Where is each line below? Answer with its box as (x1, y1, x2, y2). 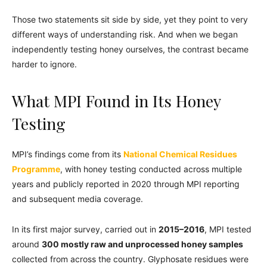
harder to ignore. (12, 58, 77, 69)
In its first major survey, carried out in (12, 223, 159, 234)
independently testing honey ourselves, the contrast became (12, 44, 249, 54)
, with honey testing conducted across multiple (60, 163, 242, 174)
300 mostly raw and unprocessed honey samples (42, 238, 243, 249)
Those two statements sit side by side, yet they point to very (12, 14, 248, 24)
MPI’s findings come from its (12, 148, 123, 159)
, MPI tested (204, 223, 252, 234)
